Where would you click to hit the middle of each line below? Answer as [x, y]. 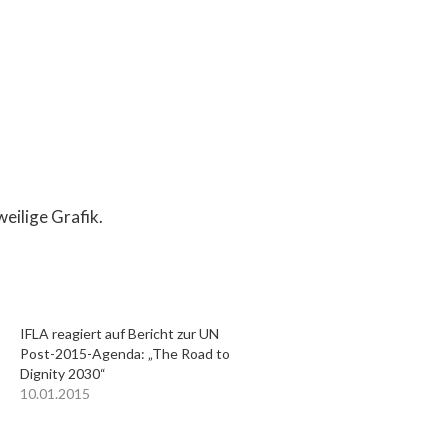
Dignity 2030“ [62, 374]
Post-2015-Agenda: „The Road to [124, 354]
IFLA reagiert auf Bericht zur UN [119, 334]
